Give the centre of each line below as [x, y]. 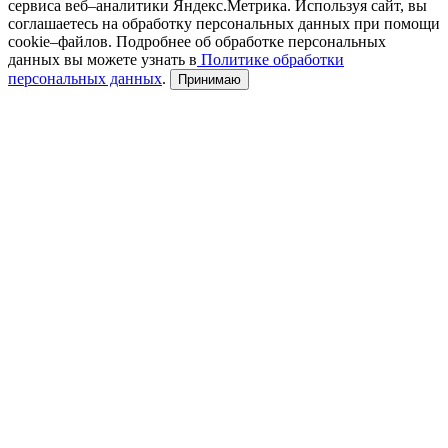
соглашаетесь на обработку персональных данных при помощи [224, 23]
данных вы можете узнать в [102, 59]
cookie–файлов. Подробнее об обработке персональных [197, 41]
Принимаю [209, 79]
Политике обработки [270, 59]
